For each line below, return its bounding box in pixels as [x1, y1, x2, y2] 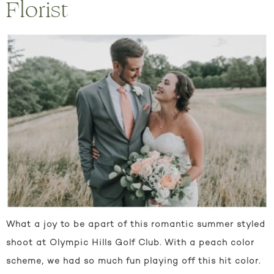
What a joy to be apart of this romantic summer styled [6, 220, 265, 229]
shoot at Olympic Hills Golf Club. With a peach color [6, 238, 254, 248]
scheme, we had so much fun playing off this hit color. [6, 256, 261, 266]
